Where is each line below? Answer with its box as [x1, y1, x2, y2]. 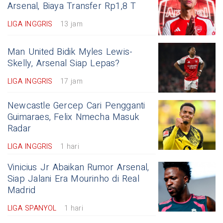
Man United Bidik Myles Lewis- [7, 45, 133, 59]
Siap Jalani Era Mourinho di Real [7, 172, 139, 186]
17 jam [60, 76, 83, 87]
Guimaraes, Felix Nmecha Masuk [7, 110, 139, 124]
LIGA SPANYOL [7, 203, 57, 214]
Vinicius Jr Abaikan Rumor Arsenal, [7, 160, 149, 174]
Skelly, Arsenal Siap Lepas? [7, 56, 120, 70]
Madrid [7, 183, 36, 197]
